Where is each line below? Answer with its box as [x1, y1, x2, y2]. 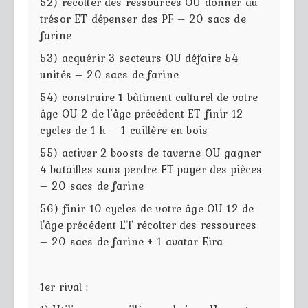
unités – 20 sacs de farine [40, 65, 179, 82]
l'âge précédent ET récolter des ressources [40, 216, 257, 233]
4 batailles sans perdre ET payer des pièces [40, 160, 263, 177]
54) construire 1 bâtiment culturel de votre [40, 88, 258, 105]
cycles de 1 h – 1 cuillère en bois [40, 121, 208, 138]
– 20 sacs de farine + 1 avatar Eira [40, 232, 223, 250]
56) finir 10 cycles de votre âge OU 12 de [40, 199, 254, 217]
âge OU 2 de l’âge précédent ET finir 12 [40, 104, 243, 122]
